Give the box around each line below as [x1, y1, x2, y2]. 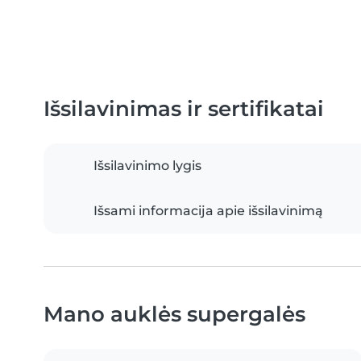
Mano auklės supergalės [44, 301, 305, 326]
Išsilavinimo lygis [93, 158, 201, 173]
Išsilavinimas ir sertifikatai [44, 96, 324, 121]
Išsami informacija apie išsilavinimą [93, 203, 323, 218]
